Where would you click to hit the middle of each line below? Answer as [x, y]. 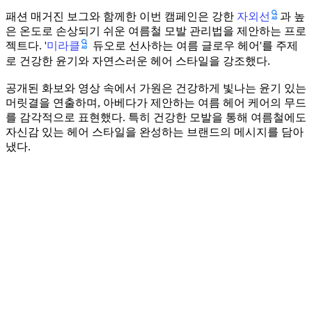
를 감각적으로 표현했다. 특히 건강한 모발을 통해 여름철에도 [156, 117]
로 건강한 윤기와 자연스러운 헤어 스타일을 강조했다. [138, 61]
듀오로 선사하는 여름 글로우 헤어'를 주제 [194, 46]
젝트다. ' [26, 46]
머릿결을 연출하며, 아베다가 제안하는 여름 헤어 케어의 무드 [156, 102]
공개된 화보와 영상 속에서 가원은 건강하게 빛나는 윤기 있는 [156, 88]
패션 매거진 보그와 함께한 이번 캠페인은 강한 [121, 17]
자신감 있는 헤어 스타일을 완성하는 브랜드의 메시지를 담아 [155, 132]
